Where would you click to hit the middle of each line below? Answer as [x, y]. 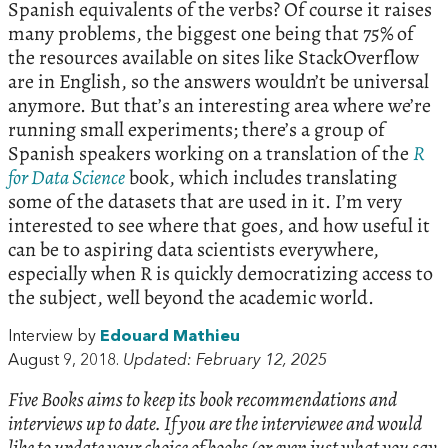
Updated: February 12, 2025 [225, 361]
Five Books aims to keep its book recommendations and [202, 400]
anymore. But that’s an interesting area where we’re [219, 106]
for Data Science [66, 178]
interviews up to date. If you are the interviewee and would [215, 424]
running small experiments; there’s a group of [196, 130]
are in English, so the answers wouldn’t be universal [218, 82]
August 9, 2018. [65, 361]
